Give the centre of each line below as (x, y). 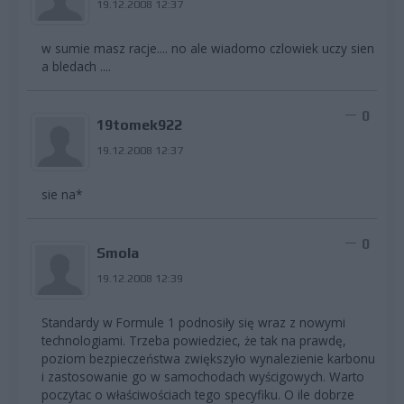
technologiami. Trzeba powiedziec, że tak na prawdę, (194, 340)
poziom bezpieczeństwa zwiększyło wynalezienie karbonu (208, 358)
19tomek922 (139, 125)
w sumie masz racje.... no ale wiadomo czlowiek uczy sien (208, 48)
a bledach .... (76, 66)
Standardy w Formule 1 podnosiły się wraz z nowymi (193, 322)
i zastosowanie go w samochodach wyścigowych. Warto (203, 376)
